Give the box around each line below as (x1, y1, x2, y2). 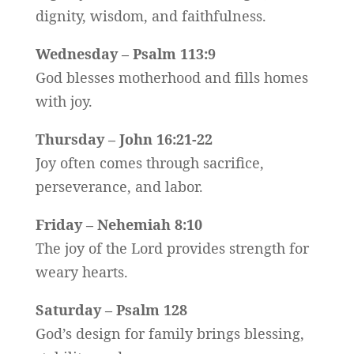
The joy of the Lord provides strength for (35, 239, 309, 258)
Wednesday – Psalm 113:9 (35, 44, 216, 64)
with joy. (35, 92, 92, 111)
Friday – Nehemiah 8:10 (35, 215, 202, 235)
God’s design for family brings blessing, (35, 324, 304, 344)
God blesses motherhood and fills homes (35, 68, 308, 88)
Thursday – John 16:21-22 (35, 130, 213, 149)
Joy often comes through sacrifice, (35, 153, 264, 173)
